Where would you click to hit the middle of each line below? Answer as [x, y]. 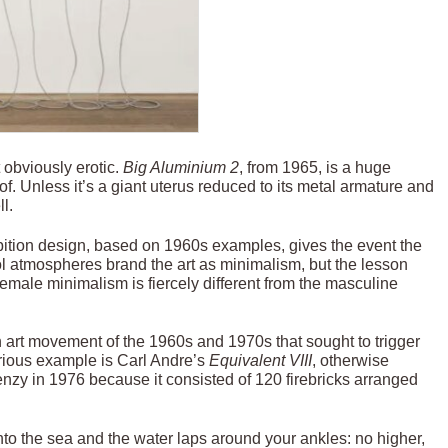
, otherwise [351, 361]
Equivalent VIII [261, 361]
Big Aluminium [175, 167]
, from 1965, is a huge [315, 167]
